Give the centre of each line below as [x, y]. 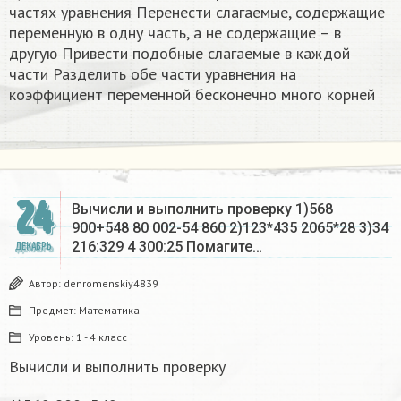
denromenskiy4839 [111, 283]
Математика [109, 310]
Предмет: [54, 310]
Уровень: [52, 337]
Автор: [46, 283]
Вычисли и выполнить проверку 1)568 [202, 209]
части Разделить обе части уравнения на [153, 73]
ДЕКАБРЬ [33, 246]
